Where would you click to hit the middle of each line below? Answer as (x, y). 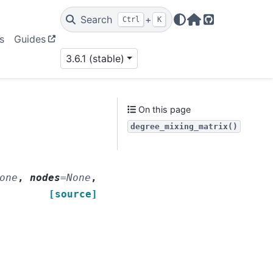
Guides (30, 39)
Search (96, 19)
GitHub (225, 27)
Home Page (220, 27)
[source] (73, 194)
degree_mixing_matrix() (184, 126)
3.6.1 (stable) (95, 58)
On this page (164, 109)
